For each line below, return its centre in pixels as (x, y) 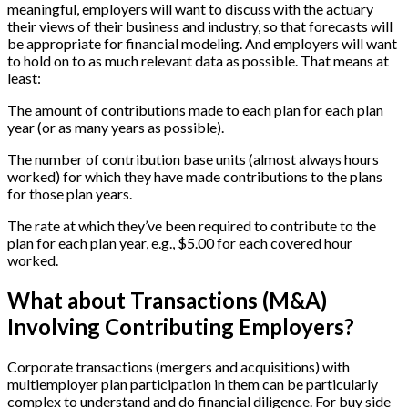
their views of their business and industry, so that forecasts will (200, 25)
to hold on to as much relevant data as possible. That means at (198, 60)
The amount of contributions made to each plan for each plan (195, 109)
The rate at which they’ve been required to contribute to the (192, 225)
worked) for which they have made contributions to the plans (195, 176)
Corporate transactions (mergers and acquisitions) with (178, 366)
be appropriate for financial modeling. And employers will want (202, 43)
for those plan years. (70, 193)
